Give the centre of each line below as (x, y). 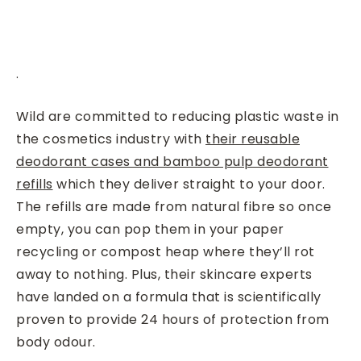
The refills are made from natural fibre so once (174, 207)
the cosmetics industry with (111, 139)
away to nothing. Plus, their (106, 274)
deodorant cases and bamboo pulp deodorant (172, 162)
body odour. (58, 342)
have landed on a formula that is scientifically (169, 297)
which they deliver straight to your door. (189, 184)
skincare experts (254, 274)
